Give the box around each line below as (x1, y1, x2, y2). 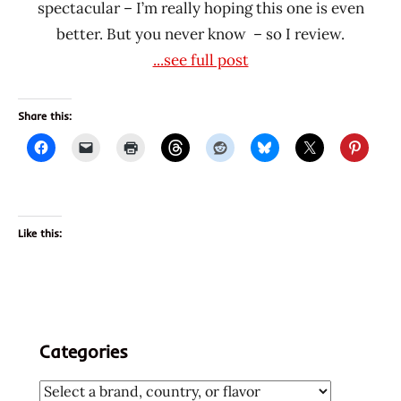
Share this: (18, 108, 72, 123)
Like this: (18, 226, 62, 240)
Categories (39, 339, 128, 363)
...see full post (152, 49, 249, 70)
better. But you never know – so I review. (56, 23, 345, 44)
